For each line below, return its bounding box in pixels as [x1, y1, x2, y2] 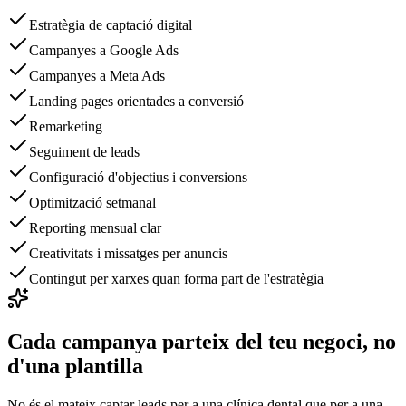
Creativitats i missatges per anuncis [29, 245, 227, 261]
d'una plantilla [7, 354, 143, 379]
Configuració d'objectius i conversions [29, 169, 247, 185]
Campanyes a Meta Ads [29, 67, 165, 83]
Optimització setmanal [29, 194, 156, 210]
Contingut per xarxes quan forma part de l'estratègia [29, 270, 324, 286]
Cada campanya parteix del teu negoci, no [7, 330, 396, 354]
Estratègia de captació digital [29, 16, 192, 33]
